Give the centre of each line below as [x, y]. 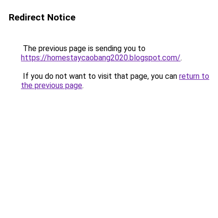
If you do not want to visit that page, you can [100, 76]
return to [194, 76]
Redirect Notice [42, 17]
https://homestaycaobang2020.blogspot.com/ [101, 58]
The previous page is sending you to [83, 48]
